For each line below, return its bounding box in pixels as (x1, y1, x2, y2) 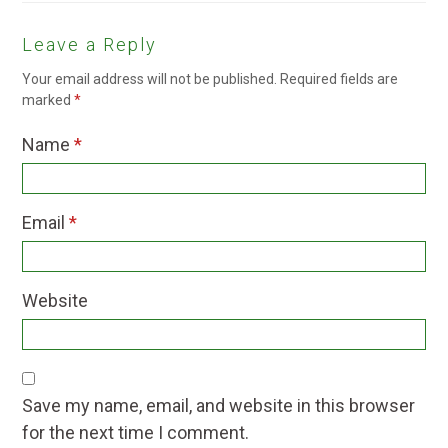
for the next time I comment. (22, 422, 250, 444)
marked (22, 92, 75, 109)
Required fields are (280, 71, 399, 88)
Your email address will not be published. (22, 71, 278, 88)
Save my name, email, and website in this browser (22, 395, 416, 417)
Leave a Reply (22, 34, 158, 56)
